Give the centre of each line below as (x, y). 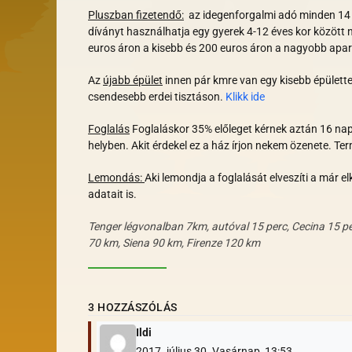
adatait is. (112, 194)
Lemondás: (116, 178)
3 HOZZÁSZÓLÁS (133, 308)
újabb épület (133, 81)
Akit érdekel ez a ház (181, 146)
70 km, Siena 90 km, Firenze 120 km (174, 243)
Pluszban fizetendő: (136, 15)
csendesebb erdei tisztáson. (157, 97)
